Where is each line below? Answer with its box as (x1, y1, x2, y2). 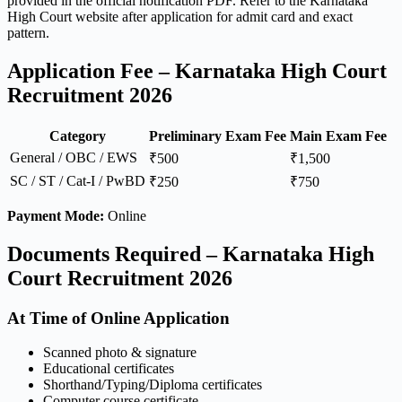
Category (49, 127, 106, 144)
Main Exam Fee (290, 127, 387, 144)
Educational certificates (43, 361, 174, 377)
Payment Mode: (7, 207, 104, 223)
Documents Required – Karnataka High (7, 241, 374, 266)
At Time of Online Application (7, 308, 230, 328)
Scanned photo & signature (43, 345, 197, 361)
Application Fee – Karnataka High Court (7, 58, 387, 83)
